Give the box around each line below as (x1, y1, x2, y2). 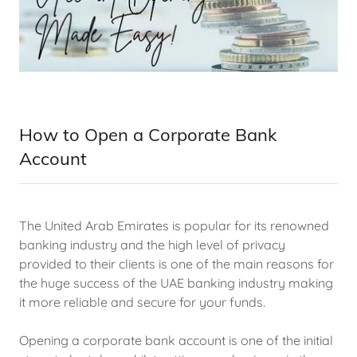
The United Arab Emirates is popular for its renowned (19, 218, 329, 233)
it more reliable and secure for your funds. (19, 294, 265, 310)
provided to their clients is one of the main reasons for (19, 256, 334, 272)
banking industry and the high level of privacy (19, 237, 285, 253)
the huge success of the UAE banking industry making (19, 275, 333, 291)
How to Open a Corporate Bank (19, 124, 277, 146)
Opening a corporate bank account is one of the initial (19, 332, 333, 348)
